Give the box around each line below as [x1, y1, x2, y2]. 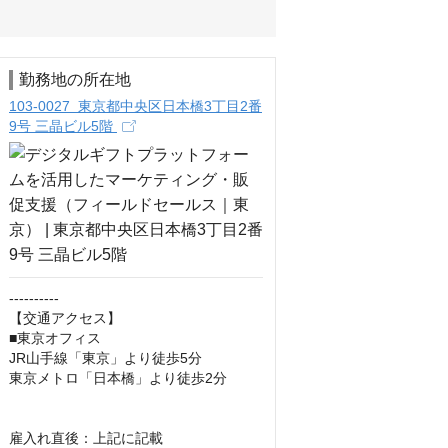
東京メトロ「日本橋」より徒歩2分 [9, 370, 227, 386]
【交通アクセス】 [9, 310, 121, 326]
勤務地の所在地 [19, 71, 131, 88]
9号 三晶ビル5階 [9, 118, 117, 134]
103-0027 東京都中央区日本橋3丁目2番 [9, 98, 262, 114]
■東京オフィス [9, 330, 101, 346]
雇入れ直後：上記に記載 [9, 430, 163, 446]
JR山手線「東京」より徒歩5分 [9, 350, 202, 366]
